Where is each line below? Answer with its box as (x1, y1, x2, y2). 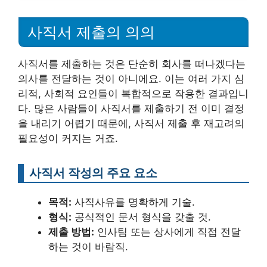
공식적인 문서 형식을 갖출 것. (72, 210, 211, 223)
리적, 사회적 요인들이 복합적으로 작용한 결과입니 (18, 87, 249, 100)
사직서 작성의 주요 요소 (29, 164, 157, 180)
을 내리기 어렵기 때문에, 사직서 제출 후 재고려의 (18, 117, 244, 129)
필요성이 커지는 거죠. (18, 132, 118, 144)
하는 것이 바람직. (48, 240, 128, 253)
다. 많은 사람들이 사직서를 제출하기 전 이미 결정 (18, 102, 244, 114)
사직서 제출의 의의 (27, 23, 155, 41)
